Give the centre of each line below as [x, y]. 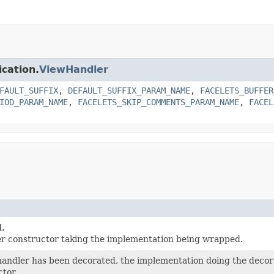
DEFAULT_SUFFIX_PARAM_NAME [129, 90]
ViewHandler [74, 69]
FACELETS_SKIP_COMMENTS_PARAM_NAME [158, 102]
